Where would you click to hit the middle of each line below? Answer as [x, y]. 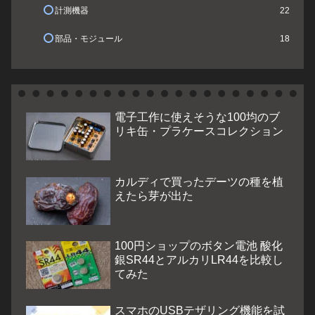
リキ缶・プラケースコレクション [199, 131]
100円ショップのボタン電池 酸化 [199, 246]
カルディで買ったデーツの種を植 [199, 181]
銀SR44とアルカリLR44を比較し [199, 260]
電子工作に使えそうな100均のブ [197, 117]
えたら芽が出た [154, 195]
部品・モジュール [88, 39]
